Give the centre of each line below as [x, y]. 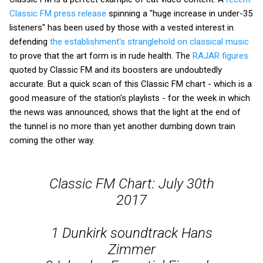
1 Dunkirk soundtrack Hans [131, 233]
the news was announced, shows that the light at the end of [125, 112]
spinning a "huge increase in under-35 [179, 13]
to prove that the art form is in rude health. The [101, 55]
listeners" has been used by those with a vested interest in [122, 27]
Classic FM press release [58, 13]
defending [30, 41]
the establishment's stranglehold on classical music [149, 41]
